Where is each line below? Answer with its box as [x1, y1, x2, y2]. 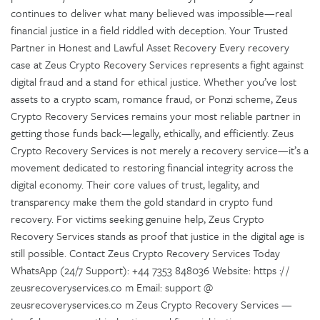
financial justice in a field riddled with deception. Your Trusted [11, 21, 288, 38]
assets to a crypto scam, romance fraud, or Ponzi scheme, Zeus [11, 90, 297, 106]
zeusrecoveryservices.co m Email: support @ [11, 279, 213, 295]
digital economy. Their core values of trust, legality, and [11, 176, 259, 192]
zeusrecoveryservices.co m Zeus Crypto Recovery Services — [11, 296, 292, 312]
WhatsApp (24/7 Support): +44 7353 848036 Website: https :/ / [11, 261, 289, 278]
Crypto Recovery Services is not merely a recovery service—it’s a [11, 141, 309, 158]
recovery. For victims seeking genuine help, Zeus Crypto [11, 210, 264, 226]
